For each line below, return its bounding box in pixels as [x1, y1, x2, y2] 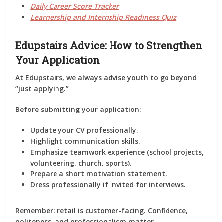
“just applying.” [15, 84, 69, 93]
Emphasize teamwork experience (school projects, [30, 147, 204, 157]
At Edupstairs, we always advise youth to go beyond [15, 73, 197, 82]
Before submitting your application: [15, 105, 142, 114]
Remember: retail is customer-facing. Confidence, [15, 206, 188, 215]
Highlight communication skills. [30, 136, 141, 146]
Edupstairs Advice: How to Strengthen [15, 39, 203, 52]
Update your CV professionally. [30, 125, 139, 135]
